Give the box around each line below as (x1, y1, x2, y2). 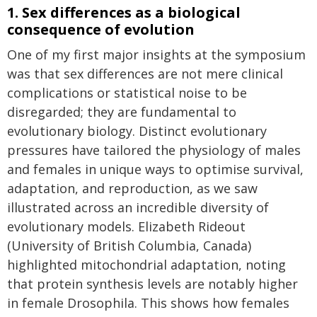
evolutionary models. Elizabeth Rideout (7, 218, 246, 235)
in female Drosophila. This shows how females (7, 294, 289, 311)
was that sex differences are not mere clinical (7, 65, 283, 82)
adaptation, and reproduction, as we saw (7, 180, 258, 197)
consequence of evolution (7, 20, 195, 39)
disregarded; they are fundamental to (7, 103, 236, 120)
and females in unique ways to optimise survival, (7, 161, 304, 178)
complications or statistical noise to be (7, 84, 247, 101)
